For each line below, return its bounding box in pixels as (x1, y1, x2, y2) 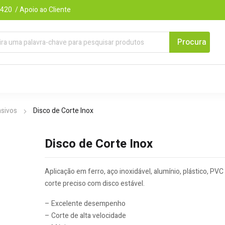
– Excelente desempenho (45, 198, 126, 209)
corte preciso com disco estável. (45, 178, 145, 189)
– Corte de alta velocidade (45, 210, 126, 221)
